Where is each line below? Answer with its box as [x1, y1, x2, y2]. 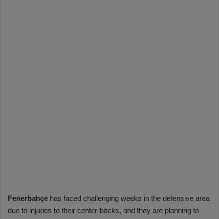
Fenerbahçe [8, 194, 48, 203]
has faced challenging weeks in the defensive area [48, 194, 210, 203]
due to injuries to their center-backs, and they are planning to [8, 206, 199, 215]
